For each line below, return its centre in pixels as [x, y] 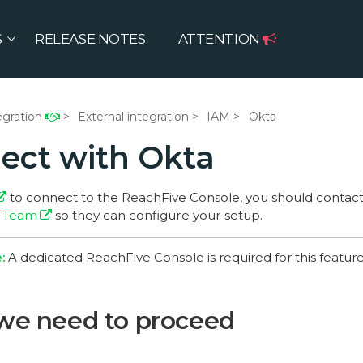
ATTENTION [220, 39]
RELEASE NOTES [90, 38]
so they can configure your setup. [157, 216]
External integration [133, 117]
